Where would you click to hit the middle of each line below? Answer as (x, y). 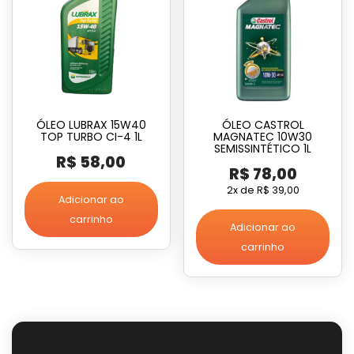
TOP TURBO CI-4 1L (91, 136)
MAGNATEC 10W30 (263, 136)
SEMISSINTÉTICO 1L (263, 148)
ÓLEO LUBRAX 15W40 (91, 124)
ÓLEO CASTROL (263, 124)
